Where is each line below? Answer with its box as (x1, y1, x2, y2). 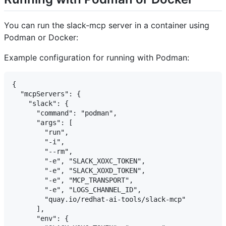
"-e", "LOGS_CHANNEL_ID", (12, 185, 141, 194)
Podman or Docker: (4, 32, 78, 42)
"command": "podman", (12, 108, 117, 117)
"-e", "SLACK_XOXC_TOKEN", (12, 156, 145, 165)
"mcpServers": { (12, 89, 81, 98)
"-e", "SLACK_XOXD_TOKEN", (12, 166, 145, 175)
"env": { (12, 214, 69, 222)
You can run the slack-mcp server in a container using (4, 20, 209, 30)
